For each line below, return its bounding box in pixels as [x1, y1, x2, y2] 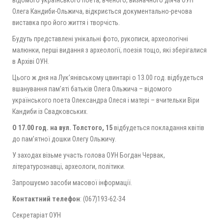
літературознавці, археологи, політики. [12, 162, 125, 170]
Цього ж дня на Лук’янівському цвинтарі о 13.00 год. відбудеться [12, 73, 203, 82]
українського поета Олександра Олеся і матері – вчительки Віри [12, 96, 199, 104]
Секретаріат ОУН [12, 211, 61, 219]
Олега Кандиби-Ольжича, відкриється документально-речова [12, 7, 192, 15]
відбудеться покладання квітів [112, 123, 204, 132]
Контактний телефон [12, 194, 80, 203]
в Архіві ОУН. [12, 57, 49, 65]
